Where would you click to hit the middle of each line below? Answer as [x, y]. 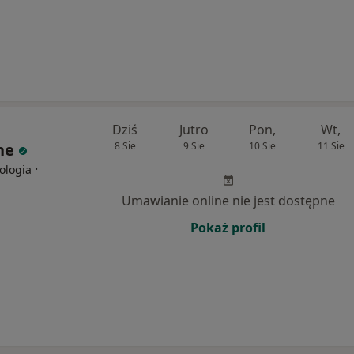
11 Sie [331, 146]
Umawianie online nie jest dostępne [228, 201]
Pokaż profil [228, 228]
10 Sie [262, 146]
